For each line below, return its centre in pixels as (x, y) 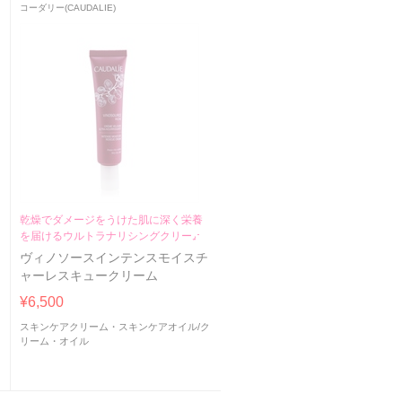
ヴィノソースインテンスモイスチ (114, 258)
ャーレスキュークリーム (88, 276)
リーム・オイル (54, 341)
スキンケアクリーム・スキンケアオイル (108, 327)
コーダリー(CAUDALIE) (67, 8)
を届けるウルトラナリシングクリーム (111, 236)
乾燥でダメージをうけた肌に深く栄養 (111, 220)
